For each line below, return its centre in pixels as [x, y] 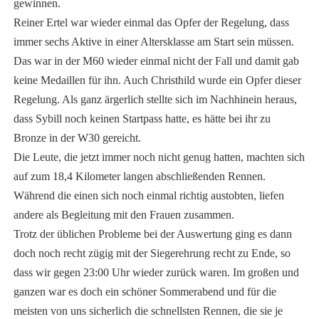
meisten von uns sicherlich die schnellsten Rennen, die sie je [148, 311]
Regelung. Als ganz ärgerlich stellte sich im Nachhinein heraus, [155, 100]
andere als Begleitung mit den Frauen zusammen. [124, 215]
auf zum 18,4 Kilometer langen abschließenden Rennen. [139, 177]
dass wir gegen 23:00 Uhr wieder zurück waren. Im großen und [156, 273]
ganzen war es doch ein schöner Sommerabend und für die [145, 292]
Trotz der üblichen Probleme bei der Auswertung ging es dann [152, 234]
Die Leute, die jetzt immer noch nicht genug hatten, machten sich [159, 157]
